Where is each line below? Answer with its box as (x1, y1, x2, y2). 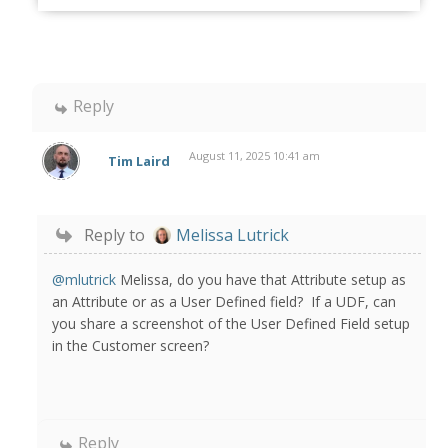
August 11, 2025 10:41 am (188, 147, 320, 163)
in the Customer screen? (52, 335, 210, 355)
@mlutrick (52, 269, 117, 289)
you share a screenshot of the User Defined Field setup (52, 313, 411, 333)
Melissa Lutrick (176, 223, 290, 246)
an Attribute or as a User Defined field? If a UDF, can (52, 291, 397, 311)
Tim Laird (108, 152, 171, 171)
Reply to (84, 223, 146, 246)
